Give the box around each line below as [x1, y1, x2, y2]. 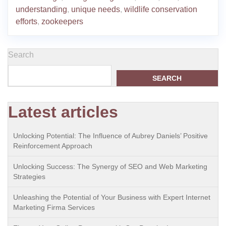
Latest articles [8, 103, 118, 121]
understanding [16, 5, 67, 14]
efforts [16, 17, 37, 26]
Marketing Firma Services [13, 203, 95, 211]
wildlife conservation [124, 5, 197, 14]
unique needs [71, 5, 120, 14]
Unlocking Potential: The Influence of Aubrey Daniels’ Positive [13, 132, 208, 140]
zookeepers [41, 17, 83, 26]
